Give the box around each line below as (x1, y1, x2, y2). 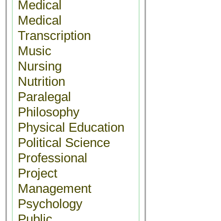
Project (18, 166, 57, 181)
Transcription (18, 28, 91, 43)
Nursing (18, 59, 62, 74)
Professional (18, 150, 87, 165)
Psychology (18, 196, 82, 211)
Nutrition (18, 74, 65, 89)
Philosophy (18, 105, 79, 119)
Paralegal (18, 89, 71, 104)
